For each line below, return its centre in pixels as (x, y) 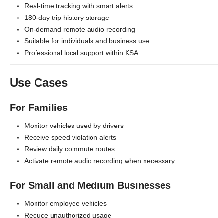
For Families (39, 108)
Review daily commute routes (70, 149)
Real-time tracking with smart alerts (79, 6)
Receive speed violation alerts (70, 137)
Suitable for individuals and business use (87, 41)
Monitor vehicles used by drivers (74, 126)
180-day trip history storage (67, 18)
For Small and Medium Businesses (90, 185)
